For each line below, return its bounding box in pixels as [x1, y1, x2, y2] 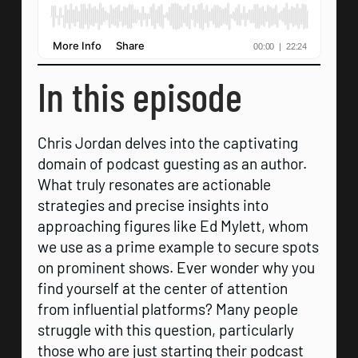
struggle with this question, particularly [37, 320, 294, 339]
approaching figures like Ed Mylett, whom [37, 216, 308, 235]
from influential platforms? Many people [37, 299, 298, 318]
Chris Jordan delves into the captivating [37, 133, 298, 152]
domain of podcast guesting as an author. [37, 153, 307, 173]
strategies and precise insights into [37, 195, 268, 214]
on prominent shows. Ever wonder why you [37, 257, 315, 276]
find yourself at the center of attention [37, 278, 288, 297]
